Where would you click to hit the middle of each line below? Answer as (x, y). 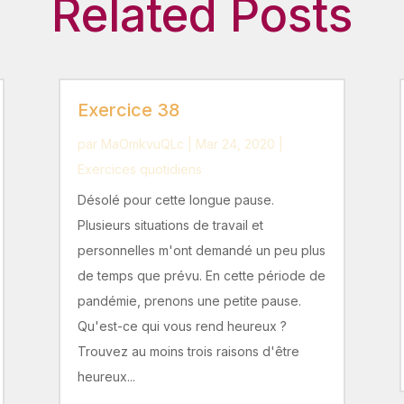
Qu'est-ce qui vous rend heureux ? (182, 326)
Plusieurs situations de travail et (170, 225)
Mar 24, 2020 (235, 144)
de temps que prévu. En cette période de (201, 276)
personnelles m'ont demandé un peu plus (201, 251)
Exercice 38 (128, 110)
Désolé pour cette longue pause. (175, 200)
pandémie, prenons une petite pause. (193, 301)
